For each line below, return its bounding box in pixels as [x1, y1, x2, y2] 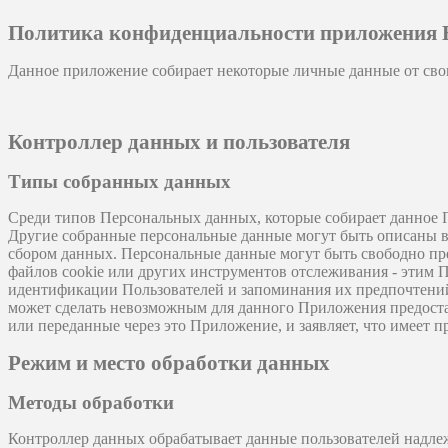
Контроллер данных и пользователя [8, 130, 350, 155]
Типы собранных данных [8, 171, 231, 193]
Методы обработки [8, 392, 174, 414]
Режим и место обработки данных [8, 351, 330, 376]
